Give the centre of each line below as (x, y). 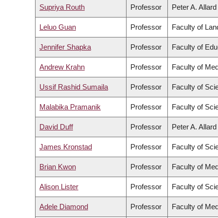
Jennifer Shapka (65, 47)
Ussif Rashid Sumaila (74, 87)
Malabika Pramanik (70, 107)
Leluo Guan (58, 27)
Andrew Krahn (62, 67)
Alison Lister (59, 187)
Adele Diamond (64, 207)
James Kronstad (66, 147)
